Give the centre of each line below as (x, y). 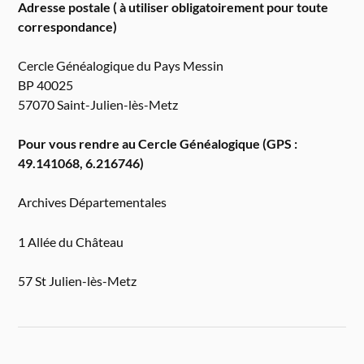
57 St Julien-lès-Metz (78, 280)
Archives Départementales (93, 202)
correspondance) (68, 26)
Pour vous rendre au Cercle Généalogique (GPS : (158, 144)
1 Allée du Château (71, 241)
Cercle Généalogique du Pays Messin (121, 65)
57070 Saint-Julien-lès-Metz (98, 104)
